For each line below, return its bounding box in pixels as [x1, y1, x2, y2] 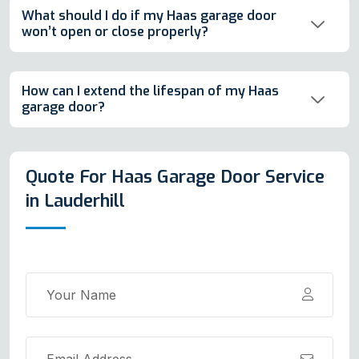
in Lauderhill [26, 189, 125, 213]
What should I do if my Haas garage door [22, 6, 276, 24]
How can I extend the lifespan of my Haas [22, 82, 279, 99]
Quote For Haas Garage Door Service [26, 165, 325, 189]
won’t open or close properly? [22, 22, 208, 40]
